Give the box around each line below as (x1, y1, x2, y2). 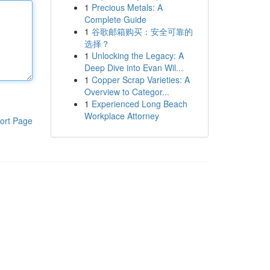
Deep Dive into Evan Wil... (84, 61, 183, 74)
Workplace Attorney (84, 110, 159, 122)
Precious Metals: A (91, 1, 163, 13)
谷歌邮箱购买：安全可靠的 (91, 25, 193, 37)
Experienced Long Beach (91, 98, 187, 110)
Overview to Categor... (84, 86, 169, 98)
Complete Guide (84, 13, 146, 25)
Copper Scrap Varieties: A (91, 74, 190, 86)
